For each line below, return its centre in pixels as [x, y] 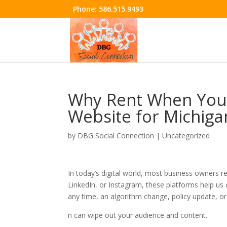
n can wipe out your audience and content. [138, 215]
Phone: [86, 9]
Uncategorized [186, 136]
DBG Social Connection [116, 136]
